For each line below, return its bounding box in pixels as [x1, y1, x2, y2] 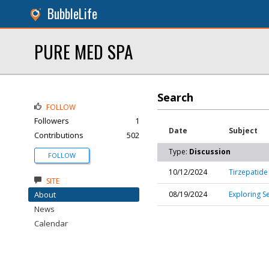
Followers [34, 115, 69, 126]
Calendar [34, 218, 68, 229]
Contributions [34, 130, 83, 141]
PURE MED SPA [34, 38, 133, 64]
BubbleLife [47, 4, 97, 23]
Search [157, 90, 193, 104]
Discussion [189, 147, 231, 157]
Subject [229, 125, 258, 136]
